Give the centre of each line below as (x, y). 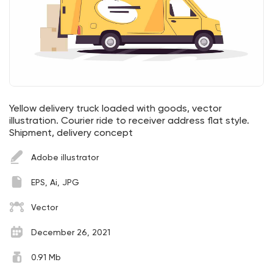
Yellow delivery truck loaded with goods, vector (115, 109)
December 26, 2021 (71, 232)
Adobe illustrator (65, 158)
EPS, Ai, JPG (55, 183)
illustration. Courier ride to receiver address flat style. (129, 121)
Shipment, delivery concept (71, 133)
